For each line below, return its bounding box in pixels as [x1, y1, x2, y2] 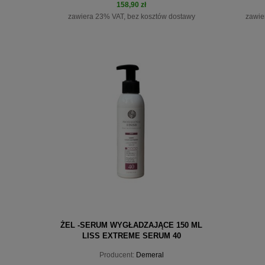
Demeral [135, 250, 164, 259]
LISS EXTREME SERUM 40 [82, 231, 181, 240]
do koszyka [99, 73, 141, 83]
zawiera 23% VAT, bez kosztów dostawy [67, 12, 195, 21]
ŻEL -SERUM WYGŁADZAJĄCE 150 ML [60, 220, 202, 230]
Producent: [99, 250, 134, 259]
